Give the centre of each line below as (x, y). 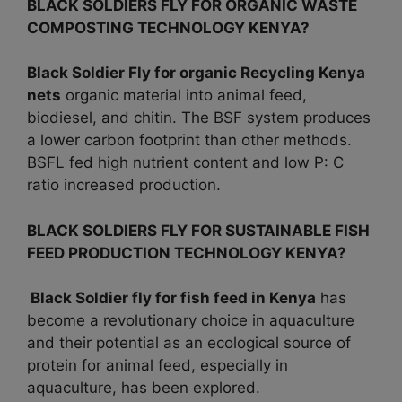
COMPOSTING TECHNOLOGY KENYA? (168, 27)
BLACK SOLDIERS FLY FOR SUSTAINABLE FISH (198, 230)
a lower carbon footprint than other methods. (189, 140)
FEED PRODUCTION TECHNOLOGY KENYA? (187, 253)
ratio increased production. (124, 185)
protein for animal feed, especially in (157, 366)
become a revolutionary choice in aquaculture (191, 321)
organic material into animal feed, (184, 96)
